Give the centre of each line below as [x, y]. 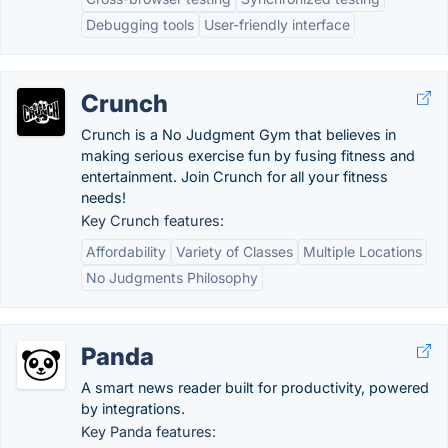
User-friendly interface [277, 24]
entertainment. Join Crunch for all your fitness [234, 176]
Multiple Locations [362, 251]
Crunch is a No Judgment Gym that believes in [238, 134]
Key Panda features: [148, 431]
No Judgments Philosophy [172, 277]
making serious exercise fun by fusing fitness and [248, 155]
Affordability [126, 251]
